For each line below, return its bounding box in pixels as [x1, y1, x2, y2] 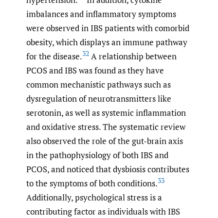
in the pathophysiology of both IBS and [26, 149, 168, 161]
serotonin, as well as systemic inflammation [26, 107, 186, 118]
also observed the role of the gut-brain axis [26, 135, 183, 146]
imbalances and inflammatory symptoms [26, 8, 176, 19]
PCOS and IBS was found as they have [26, 64, 164, 76]
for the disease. [26, 50, 82, 62]
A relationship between [89, 50, 177, 62]
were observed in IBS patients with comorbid [26, 22, 189, 34]
